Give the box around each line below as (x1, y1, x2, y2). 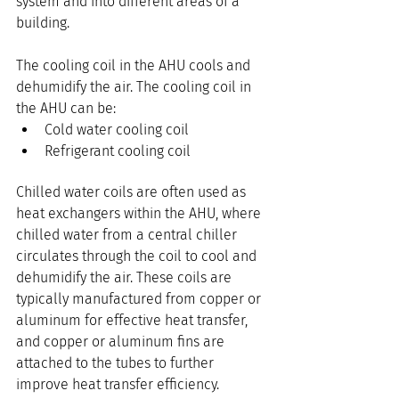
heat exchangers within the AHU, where (16, 205, 265, 223)
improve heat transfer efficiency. (16, 376, 219, 394)
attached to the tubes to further (16, 354, 217, 372)
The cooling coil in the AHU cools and (16, 57, 254, 75)
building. (16, 14, 69, 32)
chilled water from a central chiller (16, 226, 240, 244)
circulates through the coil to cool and (16, 248, 260, 265)
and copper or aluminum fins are (16, 333, 228, 351)
